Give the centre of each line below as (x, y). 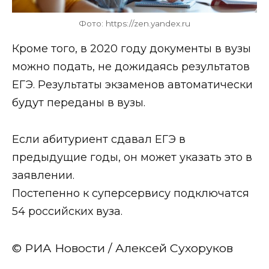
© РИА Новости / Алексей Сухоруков (122, 248)
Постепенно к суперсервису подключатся (131, 193)
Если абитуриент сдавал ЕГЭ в (99, 139)
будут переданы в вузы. (79, 103)
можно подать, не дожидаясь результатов (131, 67)
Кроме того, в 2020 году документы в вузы (131, 49)
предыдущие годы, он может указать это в (132, 157)
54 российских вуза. (67, 211)
